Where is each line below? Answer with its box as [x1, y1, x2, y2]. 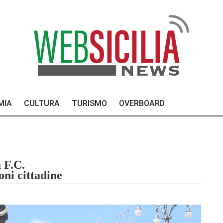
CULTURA [24, 99, 60, 108]
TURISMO [72, 99, 107, 108]
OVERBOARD [119, 99, 165, 108]
